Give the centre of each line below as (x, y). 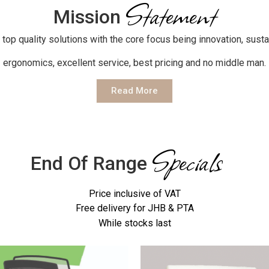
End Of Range (92, 164)
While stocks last (134, 223)
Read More (134, 91)
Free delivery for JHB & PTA (134, 208)
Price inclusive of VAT (134, 194)
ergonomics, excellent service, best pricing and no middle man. (134, 62)
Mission (89, 17)
